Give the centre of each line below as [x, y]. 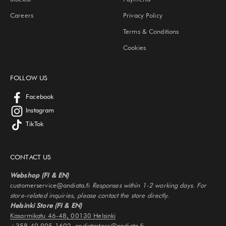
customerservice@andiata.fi [51, 185]
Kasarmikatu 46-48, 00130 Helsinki [63, 215]
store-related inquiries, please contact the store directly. [90, 195]
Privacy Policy [143, 15]
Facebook [40, 97]
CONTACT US [31, 157]
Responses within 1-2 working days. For [149, 185]
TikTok [35, 124]
